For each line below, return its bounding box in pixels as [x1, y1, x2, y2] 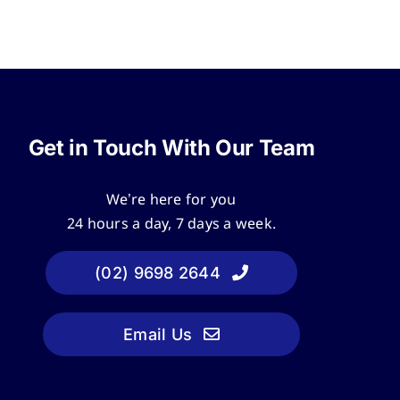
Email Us [122, 324, 193, 344]
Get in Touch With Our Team [28, 134, 315, 161]
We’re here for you [106, 190, 237, 210]
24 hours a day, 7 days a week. [66, 214, 277, 234]
